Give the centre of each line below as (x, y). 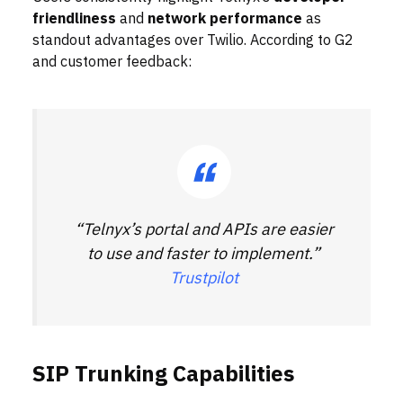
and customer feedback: (112, 63)
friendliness (74, 19)
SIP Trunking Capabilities (163, 375)
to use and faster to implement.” (204, 254)
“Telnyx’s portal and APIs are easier (204, 229)
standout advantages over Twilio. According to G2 (193, 41)
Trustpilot (204, 278)
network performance (225, 19)
